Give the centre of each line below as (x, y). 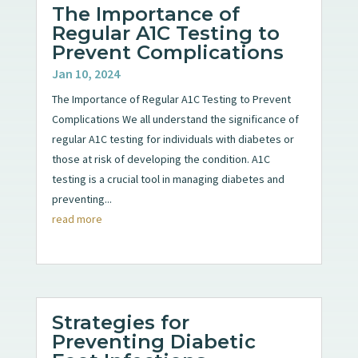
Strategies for (120, 322)
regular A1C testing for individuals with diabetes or (173, 139)
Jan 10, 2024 (86, 73)
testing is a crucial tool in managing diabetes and (168, 179)
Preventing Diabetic (153, 341)
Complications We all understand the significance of (175, 119)
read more (77, 219)
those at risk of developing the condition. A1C (161, 159)
